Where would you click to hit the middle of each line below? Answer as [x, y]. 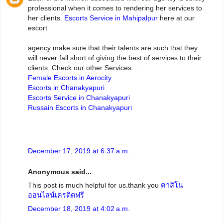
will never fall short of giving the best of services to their [115, 57]
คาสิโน [172, 185]
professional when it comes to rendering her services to [115, 8]
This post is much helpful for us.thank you [94, 185]
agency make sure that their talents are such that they [113, 48]
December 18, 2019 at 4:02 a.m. [79, 209]
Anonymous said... [60, 171]
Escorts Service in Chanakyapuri [79, 97]
